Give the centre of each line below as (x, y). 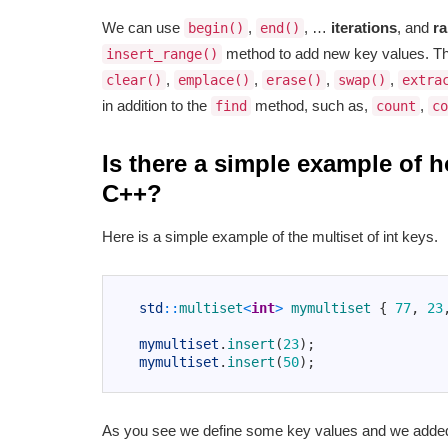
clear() (134, 80)
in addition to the (156, 106)
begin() (216, 28)
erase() (294, 80)
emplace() (214, 80)
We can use (143, 28)
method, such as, (311, 106)
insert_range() (162, 54)
